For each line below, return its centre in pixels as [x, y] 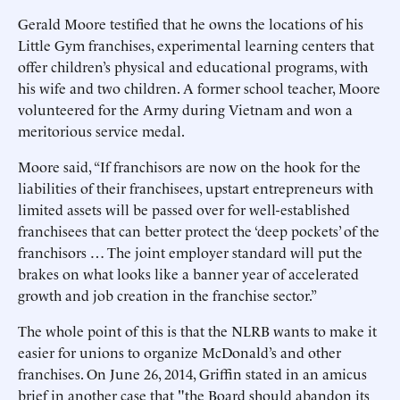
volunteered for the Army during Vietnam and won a [185, 109]
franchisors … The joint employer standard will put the [190, 252]
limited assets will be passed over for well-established [184, 209]
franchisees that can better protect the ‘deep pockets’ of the [199, 230]
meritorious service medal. [101, 130]
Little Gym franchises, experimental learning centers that [196, 45]
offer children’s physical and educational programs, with [193, 66]
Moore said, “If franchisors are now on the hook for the [189, 166]
